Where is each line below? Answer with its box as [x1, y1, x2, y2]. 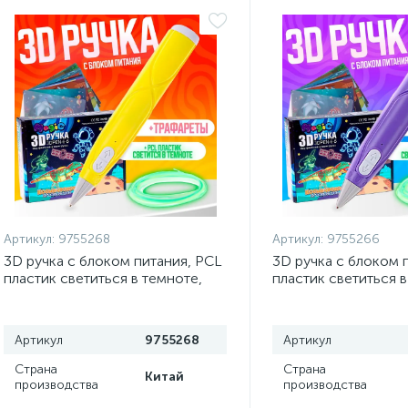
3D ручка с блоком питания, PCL [4, 252, 222, 270]
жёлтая [4, 287, 50, 304]
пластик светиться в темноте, [4, 270, 202, 287]
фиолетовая [271, 287, 352, 304]
